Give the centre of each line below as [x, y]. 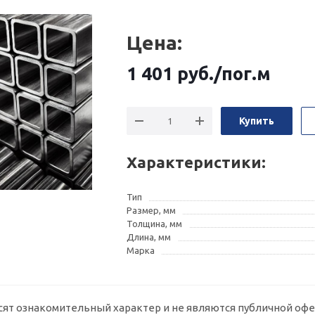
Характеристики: [197, 162]
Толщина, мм [155, 224]
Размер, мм [152, 210]
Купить [257, 121]
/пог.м [243, 73]
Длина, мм [149, 237]
